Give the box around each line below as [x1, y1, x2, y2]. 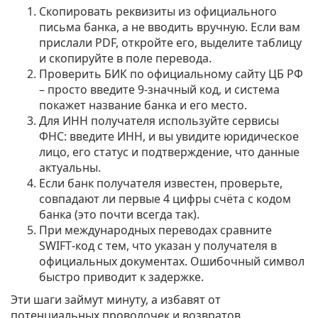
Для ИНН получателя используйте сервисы [39, 113, 279, 128]
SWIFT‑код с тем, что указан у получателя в [39, 238, 277, 253]
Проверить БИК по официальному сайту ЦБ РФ [39, 66, 303, 82]
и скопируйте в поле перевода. [39, 50, 212, 66]
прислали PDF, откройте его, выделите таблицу [39, 35, 302, 50]
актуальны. [39, 160, 101, 175]
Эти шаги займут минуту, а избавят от [11, 292, 221, 307]
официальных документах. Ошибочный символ [39, 253, 305, 269]
